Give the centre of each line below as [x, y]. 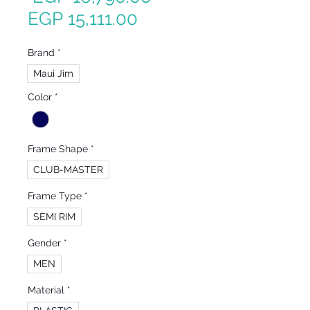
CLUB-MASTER [68, 170]
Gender [44, 243]
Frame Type [55, 196]
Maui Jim [53, 73]
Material [46, 290]
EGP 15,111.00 [83, 19]
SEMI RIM [54, 217]
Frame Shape [58, 149]
